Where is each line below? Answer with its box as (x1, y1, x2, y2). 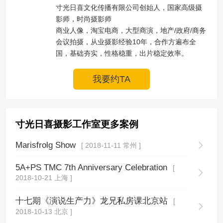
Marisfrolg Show (15, 140, 79, 150)
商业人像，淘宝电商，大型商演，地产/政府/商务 (56, 26, 207, 34)
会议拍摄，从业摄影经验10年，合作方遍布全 (56, 37, 197, 46)
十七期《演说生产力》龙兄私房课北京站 (15, 196, 171, 206)
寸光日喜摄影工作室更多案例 (15, 119, 139, 130)
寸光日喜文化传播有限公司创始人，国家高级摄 (56, 3, 203, 11)
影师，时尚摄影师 (56, 14, 112, 23)
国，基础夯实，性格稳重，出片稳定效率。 (56, 49, 189, 57)
